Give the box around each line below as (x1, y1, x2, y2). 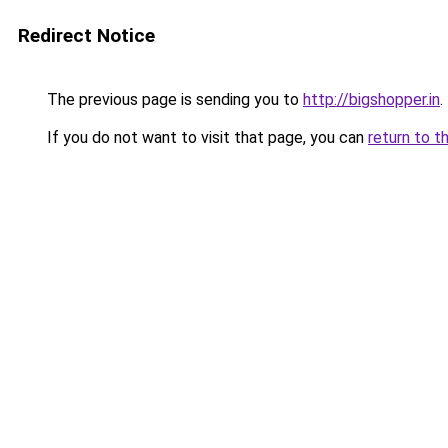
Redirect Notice (18, 24, 155, 47)
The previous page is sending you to (43, 90, 303, 109)
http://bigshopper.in (303, 90, 440, 109)
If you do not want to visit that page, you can (43, 128, 368, 147)
